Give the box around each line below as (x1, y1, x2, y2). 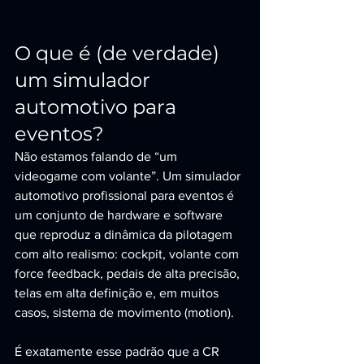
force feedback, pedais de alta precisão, (15, 266, 243, 280)
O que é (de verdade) (15, 41, 224, 65)
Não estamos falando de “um (15, 149, 180, 163)
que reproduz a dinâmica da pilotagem (15, 227, 236, 241)
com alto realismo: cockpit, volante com (15, 247, 242, 261)
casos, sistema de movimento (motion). (15, 305, 234, 319)
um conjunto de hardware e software (15, 208, 226, 222)
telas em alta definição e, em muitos (15, 286, 222, 300)
